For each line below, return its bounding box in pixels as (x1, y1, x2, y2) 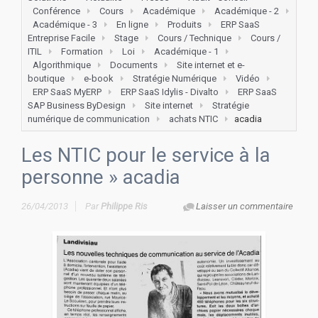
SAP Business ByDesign (28, 100, 126, 111)
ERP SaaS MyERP (33, 87, 102, 97)
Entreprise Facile (28, 33, 95, 43)
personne (21, 165, 104, 189)
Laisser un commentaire (196, 201, 293, 212)
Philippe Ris (101, 201, 148, 212)
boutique (28, 73, 65, 84)
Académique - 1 (154, 46, 219, 57)
